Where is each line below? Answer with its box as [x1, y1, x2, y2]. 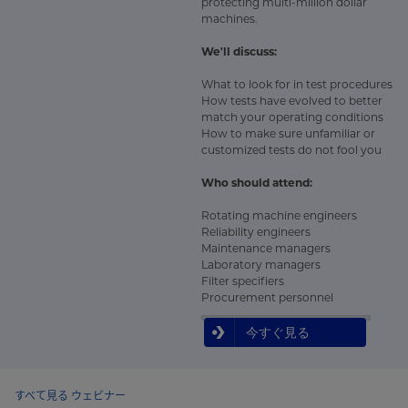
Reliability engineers [201, 225, 311, 239]
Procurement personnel [201, 291, 333, 304]
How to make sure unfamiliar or [201, 127, 375, 140]
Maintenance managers [201, 241, 331, 255]
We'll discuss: [201, 45, 277, 58]
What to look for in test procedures [201, 77, 393, 91]
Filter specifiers [201, 274, 284, 288]
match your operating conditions [201, 110, 383, 124]
